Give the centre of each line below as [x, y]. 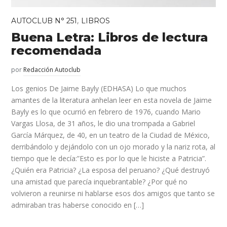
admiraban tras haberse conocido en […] [78, 205]
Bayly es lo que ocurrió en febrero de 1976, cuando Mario [106, 111]
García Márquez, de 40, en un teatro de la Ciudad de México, [111, 135]
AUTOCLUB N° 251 [44, 21]
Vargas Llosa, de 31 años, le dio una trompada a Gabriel [103, 123]
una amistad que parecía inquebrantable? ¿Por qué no [100, 181]
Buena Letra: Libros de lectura [110, 37]
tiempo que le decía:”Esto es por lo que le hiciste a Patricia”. [110, 158]
